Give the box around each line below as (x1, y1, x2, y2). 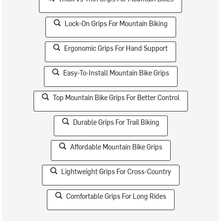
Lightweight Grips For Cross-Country (61, 166, 171, 176)
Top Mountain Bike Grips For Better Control (52, 92, 180, 102)
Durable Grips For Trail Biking (73, 117, 159, 127)
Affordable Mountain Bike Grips (70, 142, 162, 151)
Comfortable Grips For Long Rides (66, 191, 166, 201)
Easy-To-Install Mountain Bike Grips (63, 68, 169, 77)
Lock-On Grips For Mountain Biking (64, 18, 168, 28)
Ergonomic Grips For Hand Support (64, 43, 168, 53)
